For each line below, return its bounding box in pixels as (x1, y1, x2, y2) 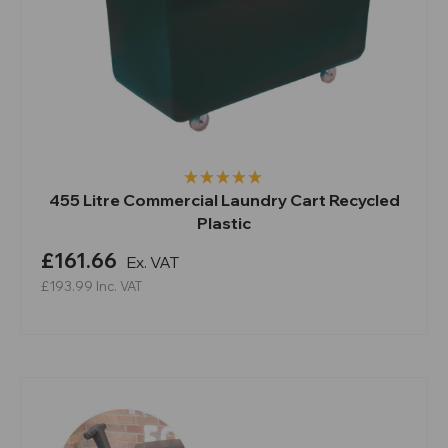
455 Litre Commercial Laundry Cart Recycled (48, 189, 400, 210)
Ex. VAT (126, 251, 179, 272)
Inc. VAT (96, 277, 142, 294)
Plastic (197, 212, 251, 233)
